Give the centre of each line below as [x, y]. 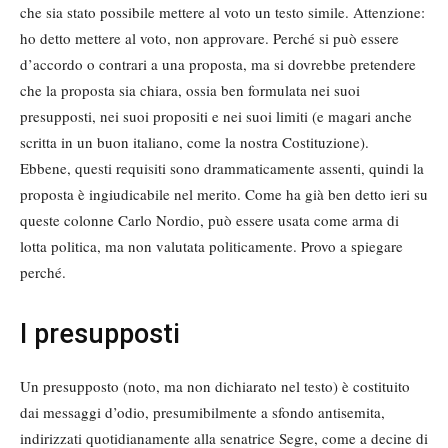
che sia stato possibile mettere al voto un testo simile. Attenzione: [222, 12]
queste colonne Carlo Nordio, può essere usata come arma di [209, 220]
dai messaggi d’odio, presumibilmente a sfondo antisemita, [202, 412]
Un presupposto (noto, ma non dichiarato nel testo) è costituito [215, 386]
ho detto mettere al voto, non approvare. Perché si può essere [209, 38]
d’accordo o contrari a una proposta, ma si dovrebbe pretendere [218, 64]
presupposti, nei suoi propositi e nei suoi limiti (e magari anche [216, 116]
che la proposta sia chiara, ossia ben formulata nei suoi [190, 90]
